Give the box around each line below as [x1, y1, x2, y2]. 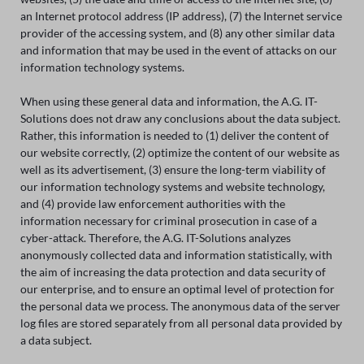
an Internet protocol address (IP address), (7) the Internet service [19, 9, 342, 24]
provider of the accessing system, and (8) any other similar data [19, 26, 335, 41]
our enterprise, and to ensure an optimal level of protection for [19, 282, 335, 297]
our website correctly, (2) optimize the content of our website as [19, 145, 340, 160]
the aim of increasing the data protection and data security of [19, 265, 326, 279]
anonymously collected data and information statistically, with [19, 248, 332, 262]
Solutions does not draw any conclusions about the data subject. [19, 111, 340, 126]
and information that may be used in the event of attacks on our [19, 43, 337, 58]
